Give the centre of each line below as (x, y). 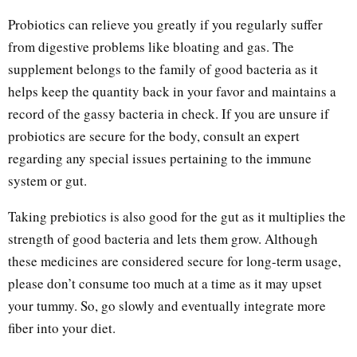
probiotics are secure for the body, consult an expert (154, 136)
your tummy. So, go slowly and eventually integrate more (167, 306)
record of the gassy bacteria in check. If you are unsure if (169, 114)
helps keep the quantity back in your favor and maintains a (172, 92)
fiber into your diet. (62, 328)
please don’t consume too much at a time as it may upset (165, 284)
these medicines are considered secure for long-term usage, (175, 261)
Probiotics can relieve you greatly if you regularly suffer (165, 25)
